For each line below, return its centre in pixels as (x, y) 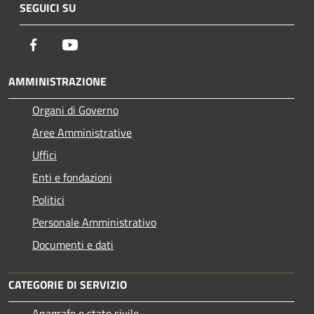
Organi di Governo (75, 110)
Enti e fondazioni (72, 178)
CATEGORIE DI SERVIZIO (68, 285)
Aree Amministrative (82, 133)
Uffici (45, 155)
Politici (48, 200)
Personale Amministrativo (94, 223)
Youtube (97, 45)
